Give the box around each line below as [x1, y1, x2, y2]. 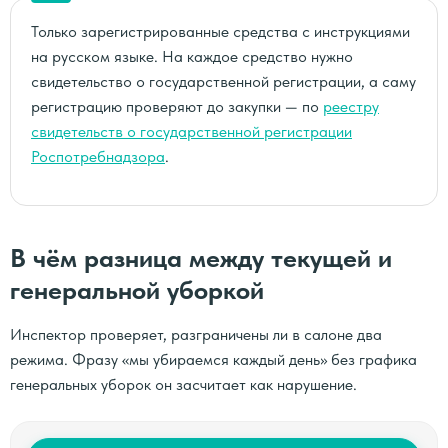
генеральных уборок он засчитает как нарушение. [10, 375, 357, 394]
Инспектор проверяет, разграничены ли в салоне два [10, 325, 382, 344]
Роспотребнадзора [31, 147, 165, 166]
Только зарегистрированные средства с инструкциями [31, 22, 410, 41]
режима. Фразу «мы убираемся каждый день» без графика [10, 350, 417, 369]
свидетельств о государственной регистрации [31, 122, 352, 141]
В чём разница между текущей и [10, 242, 392, 273]
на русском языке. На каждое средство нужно [31, 47, 353, 66]
